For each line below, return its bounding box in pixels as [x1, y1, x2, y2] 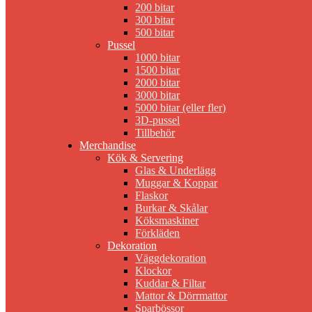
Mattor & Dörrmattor [135, 290, 228, 302]
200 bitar [135, 1, 175, 14]
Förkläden [135, 227, 180, 240]
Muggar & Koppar [135, 177, 218, 189]
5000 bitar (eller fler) [135, 102, 226, 114]
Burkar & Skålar [135, 202, 208, 214]
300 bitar [135, 14, 175, 26]
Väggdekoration [135, 252, 207, 265]
